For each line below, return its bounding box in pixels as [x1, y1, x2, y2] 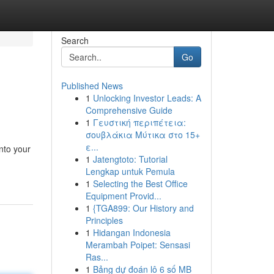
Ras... [85, 251, 108, 263]
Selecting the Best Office [92, 177, 188, 190]
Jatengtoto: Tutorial [92, 153, 168, 165]
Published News [61, 80, 123, 92]
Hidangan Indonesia [92, 226, 171, 239]
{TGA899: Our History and [92, 202, 194, 214]
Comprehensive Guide [85, 104, 172, 116]
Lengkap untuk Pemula [85, 165, 175, 177]
